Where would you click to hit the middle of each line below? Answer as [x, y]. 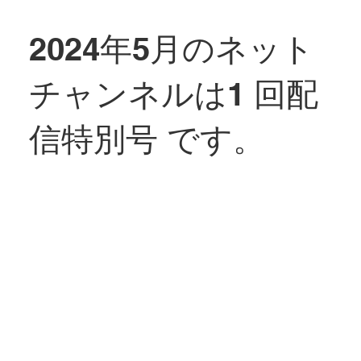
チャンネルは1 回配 [173, 93]
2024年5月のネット [171, 48]
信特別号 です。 [147, 139]
